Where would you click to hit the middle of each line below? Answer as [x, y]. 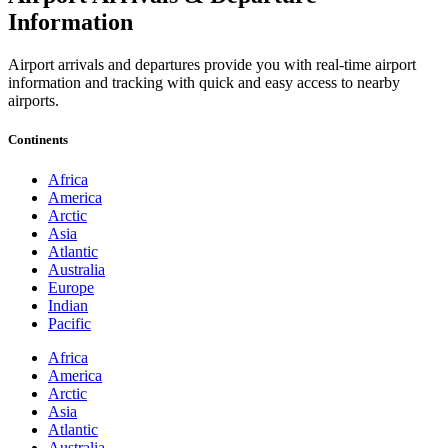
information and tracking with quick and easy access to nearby [204, 83]
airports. [33, 101]
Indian [68, 305]
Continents [38, 140]
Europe [71, 287]
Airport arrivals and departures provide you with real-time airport [212, 65]
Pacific [69, 323]
